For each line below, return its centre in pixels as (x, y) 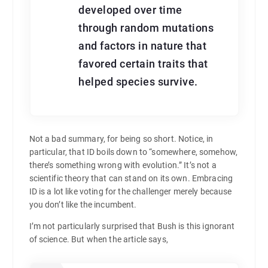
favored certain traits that (143, 64)
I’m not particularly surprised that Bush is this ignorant (132, 226)
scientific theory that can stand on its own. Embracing (131, 179)
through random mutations (146, 28)
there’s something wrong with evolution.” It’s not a (123, 165)
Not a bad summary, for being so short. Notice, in (121, 139)
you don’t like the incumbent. (83, 205)
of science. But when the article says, (98, 240)
